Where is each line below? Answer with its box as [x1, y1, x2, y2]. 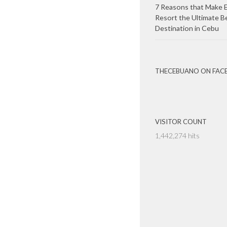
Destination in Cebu [155, 24, 219, 33]
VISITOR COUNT [155, 118, 207, 126]
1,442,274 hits [155, 131, 200, 140]
